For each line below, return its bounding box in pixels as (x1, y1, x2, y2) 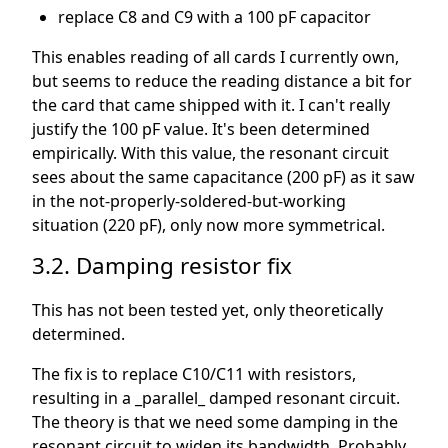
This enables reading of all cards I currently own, (32, 46, 399, 69)
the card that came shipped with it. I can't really (32, 94, 390, 117)
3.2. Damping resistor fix (32, 250, 292, 282)
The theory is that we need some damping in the (32, 411, 398, 434)
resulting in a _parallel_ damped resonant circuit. (32, 387, 400, 410)
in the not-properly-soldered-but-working (32, 190, 346, 213)
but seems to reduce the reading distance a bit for (32, 70, 412, 93)
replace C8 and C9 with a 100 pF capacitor (57, 6, 371, 29)
